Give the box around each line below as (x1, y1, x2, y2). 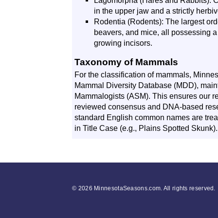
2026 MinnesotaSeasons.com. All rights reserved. (78, 185, 216, 192)
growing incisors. (94, 38, 152, 47)
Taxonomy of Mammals (74, 57, 178, 67)
